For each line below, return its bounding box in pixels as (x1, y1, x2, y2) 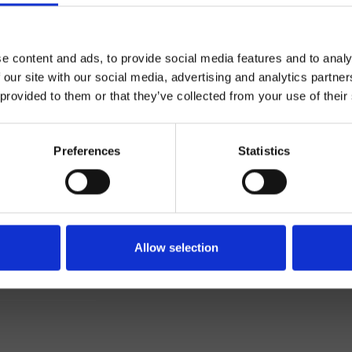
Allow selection (134, 240, 218, 255)
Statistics (238, 144, 290, 158)
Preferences (53, 144, 121, 158)
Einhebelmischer (20, 182, 84, 193)
